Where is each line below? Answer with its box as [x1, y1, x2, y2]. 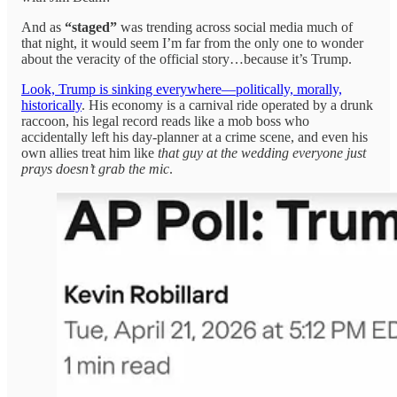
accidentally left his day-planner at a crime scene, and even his [21, 129, 368, 145]
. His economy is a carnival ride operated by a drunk [82, 97, 373, 113]
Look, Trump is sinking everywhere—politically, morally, [21, 82, 342, 97]
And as [21, 19, 65, 35]
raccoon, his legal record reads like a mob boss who [21, 113, 309, 129]
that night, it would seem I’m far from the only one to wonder [21, 35, 363, 51]
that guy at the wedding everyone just [158, 145, 366, 161]
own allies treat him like [21, 145, 158, 161]
